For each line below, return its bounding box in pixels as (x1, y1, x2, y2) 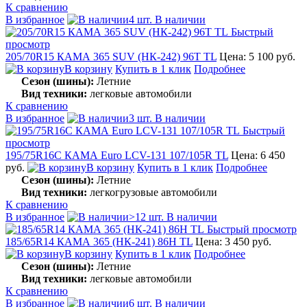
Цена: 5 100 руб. (219, 50, 295, 62)
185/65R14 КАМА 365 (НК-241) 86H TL (5, 235, 193, 247)
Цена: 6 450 (231, 149, 285, 161)
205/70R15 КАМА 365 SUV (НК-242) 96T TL (5, 50, 217, 62)
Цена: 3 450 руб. (195, 235, 271, 247)
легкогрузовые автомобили (87, 186, 217, 198)
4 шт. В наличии (129, 13, 206, 25)
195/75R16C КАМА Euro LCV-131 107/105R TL (5, 149, 228, 161)
